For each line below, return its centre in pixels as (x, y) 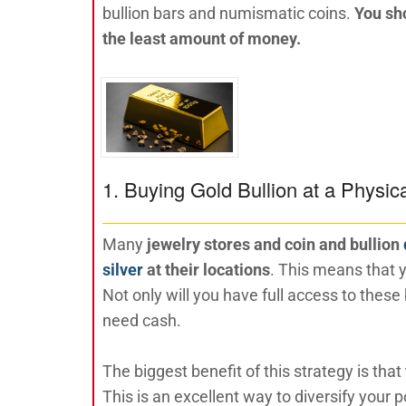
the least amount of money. (202, 38)
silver (123, 270)
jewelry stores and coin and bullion (275, 245)
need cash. (142, 321)
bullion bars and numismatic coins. (227, 13)
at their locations (207, 270)
